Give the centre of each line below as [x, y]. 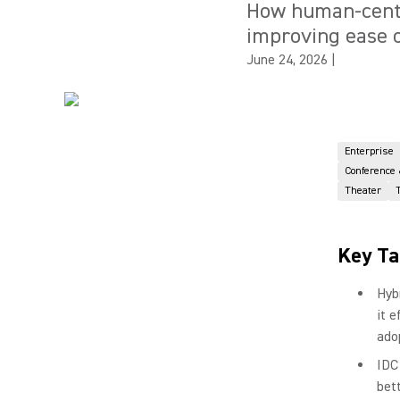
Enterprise [369, 151]
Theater [363, 191]
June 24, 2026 [287, 60]
